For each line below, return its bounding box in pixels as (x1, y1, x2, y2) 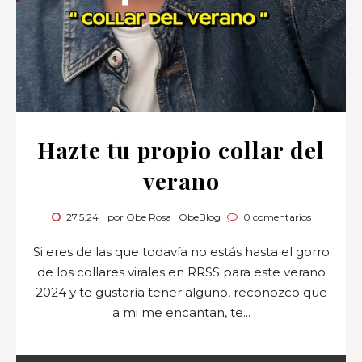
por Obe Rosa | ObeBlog (107, 210, 221, 223)
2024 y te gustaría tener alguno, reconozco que (35, 284, 327, 300)
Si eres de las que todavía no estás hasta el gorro (32, 243, 330, 259)
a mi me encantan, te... (112, 304, 250, 320)
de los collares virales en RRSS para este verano (36, 263, 326, 280)
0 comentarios (240, 210, 311, 223)
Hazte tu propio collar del (37, 134, 325, 165)
